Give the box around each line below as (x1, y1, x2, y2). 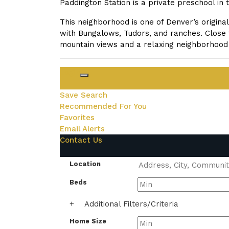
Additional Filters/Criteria (84, 199, 178, 209)
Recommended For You (60, 102, 147, 111)
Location (70, 160, 101, 168)
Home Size (70, 217, 106, 225)
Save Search (60, 90, 107, 100)
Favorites (60, 113, 95, 122)
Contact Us (60, 135, 102, 145)
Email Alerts (60, 124, 105, 133)
